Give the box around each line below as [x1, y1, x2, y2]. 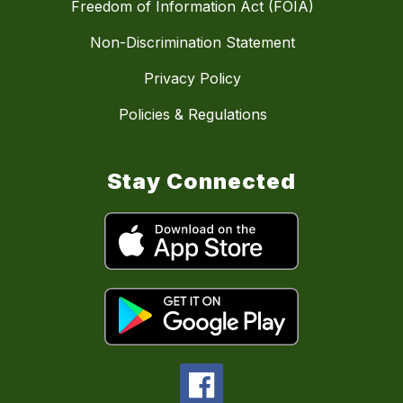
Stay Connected [107, 168, 296, 195]
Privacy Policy [144, 69, 241, 88]
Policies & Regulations [118, 105, 267, 124]
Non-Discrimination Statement [90, 33, 295, 52]
